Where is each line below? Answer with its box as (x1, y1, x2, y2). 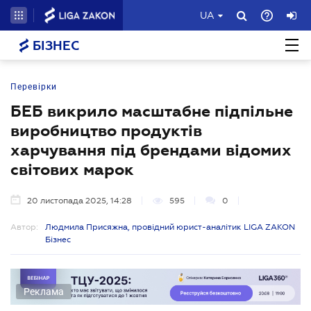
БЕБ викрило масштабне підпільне (10, 102, 293, 120)
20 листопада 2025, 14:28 (27, 196, 132, 205)
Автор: (10, 222, 38, 232)
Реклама (24, 285, 64, 297)
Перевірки (10, 82, 57, 92)
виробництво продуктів (10, 121, 202, 140)
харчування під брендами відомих (10, 141, 292, 159)
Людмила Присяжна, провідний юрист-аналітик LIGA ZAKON (45, 222, 295, 232)
